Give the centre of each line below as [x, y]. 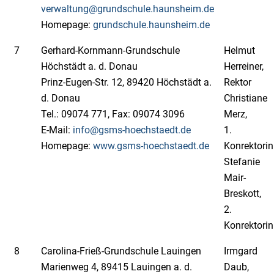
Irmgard [241, 251]
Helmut [239, 50]
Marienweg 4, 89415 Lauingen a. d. [117, 267]
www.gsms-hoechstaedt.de [151, 146]
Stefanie [242, 162]
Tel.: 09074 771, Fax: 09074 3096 [113, 114]
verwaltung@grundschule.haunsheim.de [128, 9]
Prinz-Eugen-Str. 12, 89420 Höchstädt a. [126, 82]
